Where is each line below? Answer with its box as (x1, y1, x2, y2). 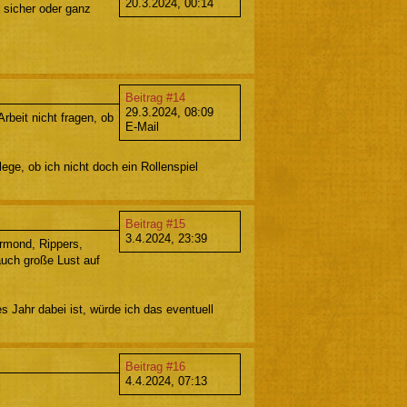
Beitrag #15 (125, 216, 185, 231)
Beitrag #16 (125, 359, 185, 373)
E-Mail (125, 119, 159, 134)
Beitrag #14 (125, 90, 185, 104)
